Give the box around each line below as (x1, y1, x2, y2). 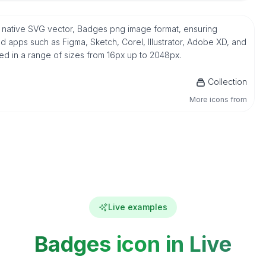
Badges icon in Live (34, 231, 232, 257)
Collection (208, 77, 248, 87)
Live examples (108, 202, 167, 212)
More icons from (189, 95, 248, 104)
